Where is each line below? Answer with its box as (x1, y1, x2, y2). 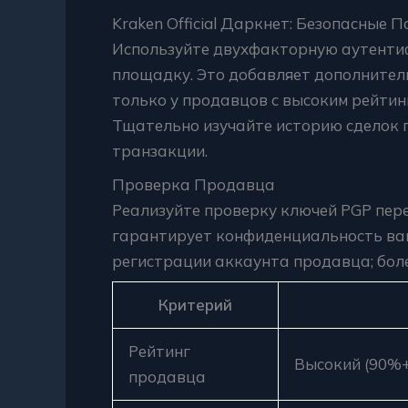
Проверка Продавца (112, 174, 275, 194)
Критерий (158, 295, 232, 314)
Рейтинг (128, 342, 190, 361)
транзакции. (112, 141, 208, 160)
